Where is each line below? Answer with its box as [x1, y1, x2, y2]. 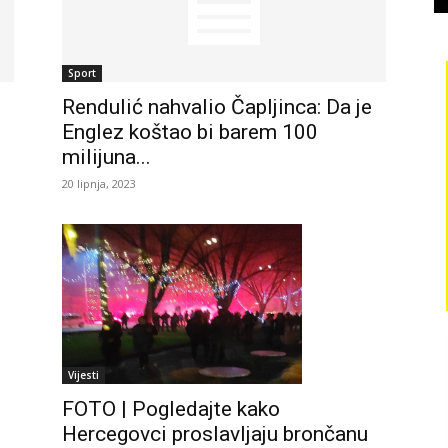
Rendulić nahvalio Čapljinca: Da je [62, 94, 372, 119]
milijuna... [62, 144, 151, 169]
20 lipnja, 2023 [62, 175, 136, 191]
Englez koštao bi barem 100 [62, 119, 318, 144]
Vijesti [68, 367, 99, 382]
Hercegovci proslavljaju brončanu [62, 421, 368, 446]
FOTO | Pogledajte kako [62, 396, 280, 421]
